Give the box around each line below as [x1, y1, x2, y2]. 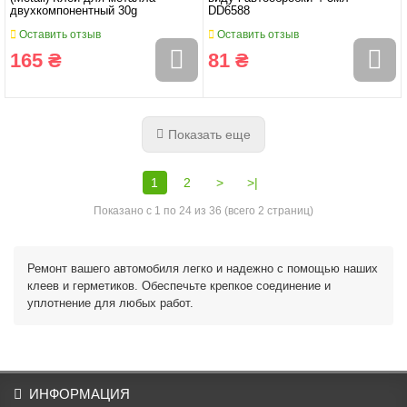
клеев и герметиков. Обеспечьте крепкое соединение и [27, 278, 331, 293]
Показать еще [168, 126, 251, 142]
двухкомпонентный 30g [10, 4, 137, 17]
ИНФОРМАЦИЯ [29, 386, 130, 402]
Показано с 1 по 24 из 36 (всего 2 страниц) [94, 203, 313, 217]
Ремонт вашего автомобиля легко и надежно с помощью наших [27, 261, 378, 275]
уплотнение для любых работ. [27, 295, 194, 310]
